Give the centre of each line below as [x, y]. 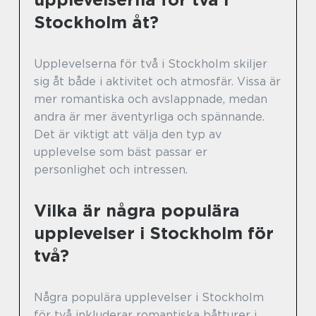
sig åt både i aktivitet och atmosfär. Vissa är [157, 81]
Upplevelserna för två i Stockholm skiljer [151, 63]
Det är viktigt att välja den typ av [128, 134]
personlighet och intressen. [111, 169]
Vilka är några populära [137, 210]
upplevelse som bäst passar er [121, 152]
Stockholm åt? [96, 22]
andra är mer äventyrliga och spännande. [149, 116]
